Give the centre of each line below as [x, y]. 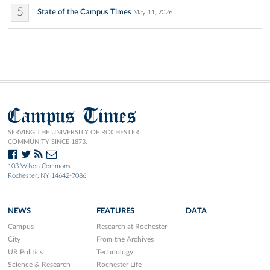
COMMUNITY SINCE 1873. [48, 142]
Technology [115, 252]
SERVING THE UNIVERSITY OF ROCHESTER [74, 132]
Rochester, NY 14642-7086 [47, 175]
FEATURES [116, 211]
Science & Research [39, 264]
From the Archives [125, 239]
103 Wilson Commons [39, 166]
